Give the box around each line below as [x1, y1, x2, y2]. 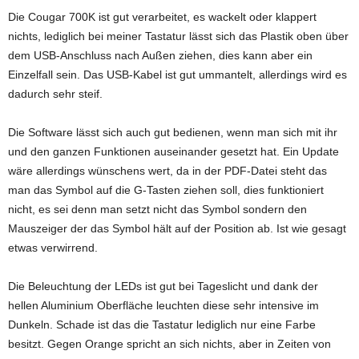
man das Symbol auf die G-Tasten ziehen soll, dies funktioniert [8, 184, 324, 196]
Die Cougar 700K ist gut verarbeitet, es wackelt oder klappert [8, 10, 317, 23]
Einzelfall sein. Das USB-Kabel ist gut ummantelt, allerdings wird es [8, 68, 347, 81]
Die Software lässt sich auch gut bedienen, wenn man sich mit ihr [8, 126, 337, 139]
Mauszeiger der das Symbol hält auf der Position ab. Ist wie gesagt [8, 222, 346, 235]
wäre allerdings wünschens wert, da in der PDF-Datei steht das [8, 164, 327, 177]
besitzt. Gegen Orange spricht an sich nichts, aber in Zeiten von [8, 337, 331, 350]
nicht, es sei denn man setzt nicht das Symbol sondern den [8, 203, 307, 216]
